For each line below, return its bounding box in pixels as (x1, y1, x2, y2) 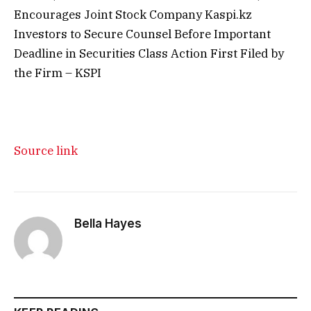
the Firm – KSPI (14, 65, 101, 81)
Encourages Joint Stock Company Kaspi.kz (14, 7, 252, 23)
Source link (14, 143, 78, 159)
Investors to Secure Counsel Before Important (14, 26, 271, 42)
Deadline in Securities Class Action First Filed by (14, 46, 284, 62)
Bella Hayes (74, 217, 142, 231)
